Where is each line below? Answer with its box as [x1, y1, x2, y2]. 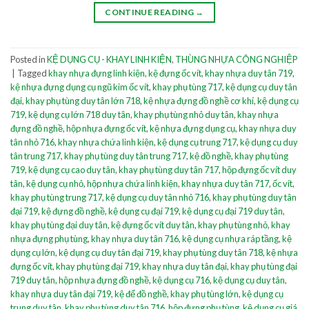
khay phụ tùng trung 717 [10, 191, 102, 203]
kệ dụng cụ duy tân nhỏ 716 [106, 191, 209, 203]
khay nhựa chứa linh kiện [58, 136, 154, 148]
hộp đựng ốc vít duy [222, 163, 297, 175]
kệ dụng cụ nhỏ [26, 177, 83, 189]
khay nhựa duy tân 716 [91, 232, 179, 244]
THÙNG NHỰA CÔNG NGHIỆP [175, 53, 297, 65]
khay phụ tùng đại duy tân [10, 219, 108, 230]
